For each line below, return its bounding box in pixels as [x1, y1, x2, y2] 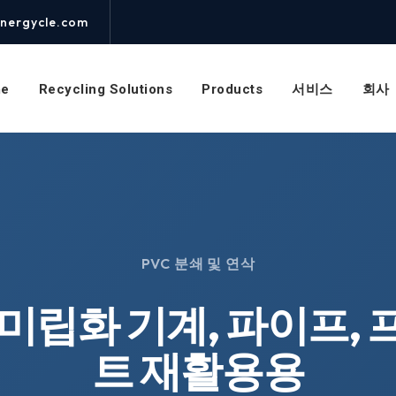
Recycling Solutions [38, 81, 173, 97]
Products [202, 81, 263, 97]
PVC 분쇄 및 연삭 [141, 255, 255, 273]
